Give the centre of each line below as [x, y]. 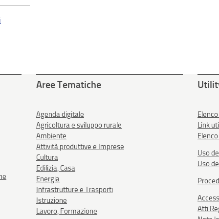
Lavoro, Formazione [66, 211]
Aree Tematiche [68, 84]
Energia [48, 179]
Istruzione [51, 200]
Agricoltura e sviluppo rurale [79, 125]
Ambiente [51, 136]
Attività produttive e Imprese [80, 146]
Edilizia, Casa [55, 168]
